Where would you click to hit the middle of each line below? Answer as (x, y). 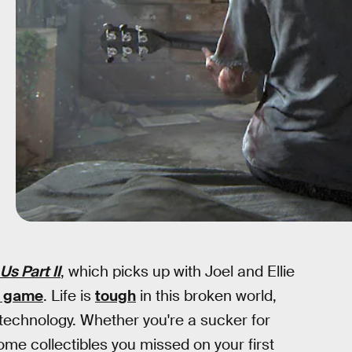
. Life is (69, 296)
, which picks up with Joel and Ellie (178, 271)
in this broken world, (206, 296)
